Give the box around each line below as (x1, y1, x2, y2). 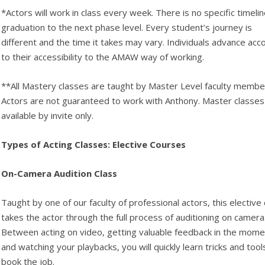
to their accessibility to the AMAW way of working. (1, 51, 205, 63)
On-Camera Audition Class (1, 167, 118, 179)
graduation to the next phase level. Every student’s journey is (1, 21, 253, 33)
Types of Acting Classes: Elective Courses (1, 138, 189, 150)
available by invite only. (1, 109, 94, 121)
